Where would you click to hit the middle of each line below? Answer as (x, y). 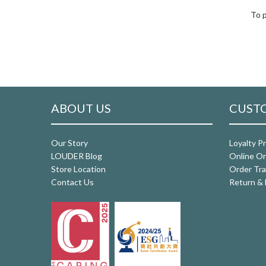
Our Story (69, 142)
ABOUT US (81, 108)
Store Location (78, 169)
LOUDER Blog (77, 156)
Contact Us (72, 182)
